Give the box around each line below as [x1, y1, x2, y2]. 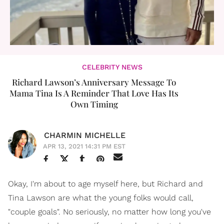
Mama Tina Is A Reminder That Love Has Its [9, 87, 178, 98]
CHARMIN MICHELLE [44, 130, 125, 140]
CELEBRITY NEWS [81, 62, 142, 71]
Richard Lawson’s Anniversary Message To [12, 76, 176, 87]
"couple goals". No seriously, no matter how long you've [8, 206, 211, 216]
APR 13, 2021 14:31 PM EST [43, 142, 125, 150]
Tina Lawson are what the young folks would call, [8, 192, 193, 202]
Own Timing [70, 98, 118, 109]
